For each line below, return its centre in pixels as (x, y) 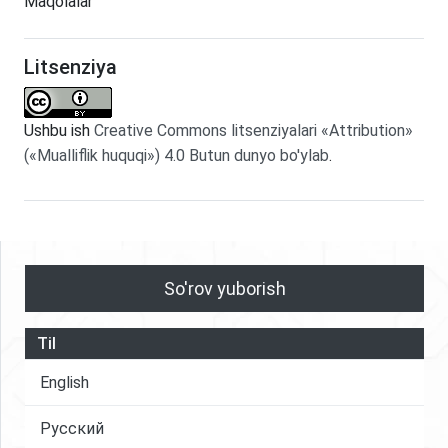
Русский (72, 428)
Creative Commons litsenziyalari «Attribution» (253, 130)
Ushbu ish (59, 130)
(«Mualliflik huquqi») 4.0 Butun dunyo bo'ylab (176, 155)
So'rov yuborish (224, 288)
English (64, 382)
